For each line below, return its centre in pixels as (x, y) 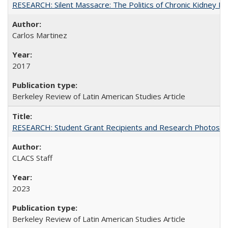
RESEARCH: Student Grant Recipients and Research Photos (116, 127)
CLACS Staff (32, 158)
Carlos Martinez (40, 35)
